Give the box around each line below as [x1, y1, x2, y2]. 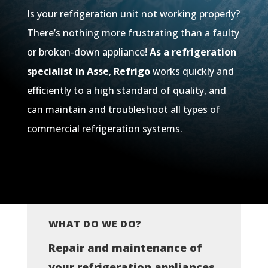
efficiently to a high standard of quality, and [26, 84, 226, 98]
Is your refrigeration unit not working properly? [26, 7, 240, 21]
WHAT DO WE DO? [48, 217, 142, 231]
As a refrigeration [149, 45, 236, 59]
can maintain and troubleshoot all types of [26, 103, 220, 117]
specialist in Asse [26, 65, 109, 78]
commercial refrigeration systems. [26, 122, 182, 136]
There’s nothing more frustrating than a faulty [26, 26, 239, 40]
